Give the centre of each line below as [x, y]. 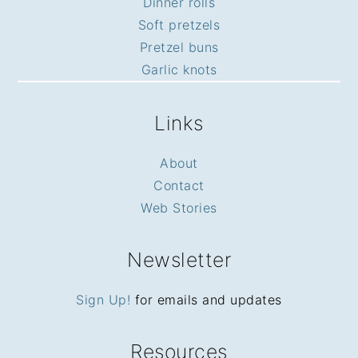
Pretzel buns [179, 47]
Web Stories [179, 207]
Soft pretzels [179, 24]
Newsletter [179, 259]
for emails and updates [206, 299]
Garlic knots [179, 69]
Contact [179, 185]
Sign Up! [103, 299]
